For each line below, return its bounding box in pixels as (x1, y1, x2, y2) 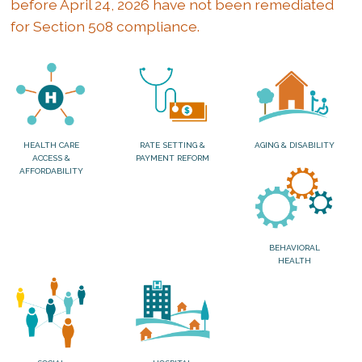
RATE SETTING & (140, 140, 206, 149)
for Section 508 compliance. (11, 18, 200, 36)
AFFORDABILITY (19, 166, 83, 175)
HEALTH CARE (23, 140, 79, 149)
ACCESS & (32, 153, 70, 162)
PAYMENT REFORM (136, 153, 210, 162)
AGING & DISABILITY (254, 140, 335, 149)
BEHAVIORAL (268, 242, 320, 252)
